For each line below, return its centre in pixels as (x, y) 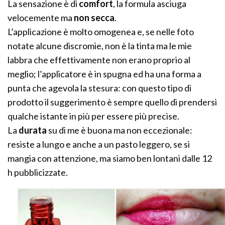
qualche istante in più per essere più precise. (94, 116)
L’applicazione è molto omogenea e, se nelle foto (101, 32)
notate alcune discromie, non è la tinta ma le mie (100, 46)
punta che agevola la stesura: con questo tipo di (100, 88)
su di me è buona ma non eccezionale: (120, 130)
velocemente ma (41, 18)
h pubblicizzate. (38, 173)
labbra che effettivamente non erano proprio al (99, 60)
